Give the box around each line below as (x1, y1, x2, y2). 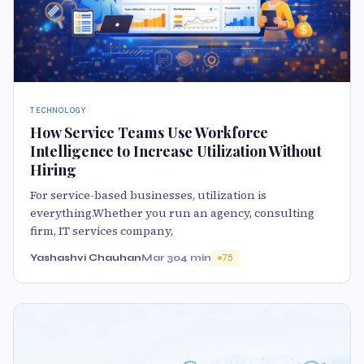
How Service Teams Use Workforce (30, 123, 268, 142)
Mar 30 (141, 252, 180, 263)
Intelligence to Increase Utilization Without (30, 141, 322, 161)
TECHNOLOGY (30, 105, 87, 115)
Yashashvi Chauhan (30, 252, 141, 263)
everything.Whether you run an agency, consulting (30, 205, 314, 221)
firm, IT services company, (30, 223, 173, 239)
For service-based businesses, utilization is (30, 187, 266, 203)
